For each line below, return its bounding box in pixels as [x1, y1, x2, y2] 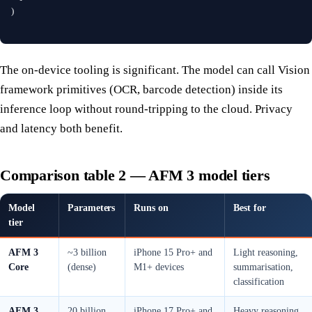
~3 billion [68, 247, 107, 258]
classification [233, 276, 284, 288]
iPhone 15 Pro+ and [134, 247, 212, 258]
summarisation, [233, 262, 293, 273]
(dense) [68, 262, 96, 273]
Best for [233, 203, 266, 214]
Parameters [68, 203, 116, 214]
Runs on [134, 203, 169, 214]
